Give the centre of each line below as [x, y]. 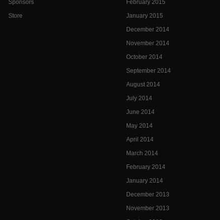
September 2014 [149, 71]
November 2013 [148, 208]
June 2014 [140, 112]
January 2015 [145, 16]
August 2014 [143, 84]
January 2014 [145, 181]
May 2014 [139, 126]
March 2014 [142, 153]
